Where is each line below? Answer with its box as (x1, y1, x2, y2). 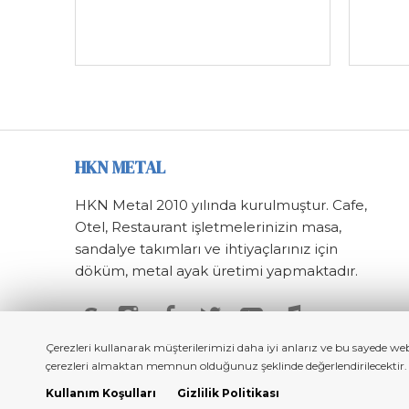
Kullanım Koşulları (46, 386, 156, 400)
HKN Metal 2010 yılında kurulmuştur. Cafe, (75, 196, 367, 214)
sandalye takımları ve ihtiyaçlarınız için (75, 240, 338, 257)
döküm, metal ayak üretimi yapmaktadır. (75, 262, 358, 279)
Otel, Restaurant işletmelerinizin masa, (75, 218, 341, 236)
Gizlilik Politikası (177, 386, 279, 400)
